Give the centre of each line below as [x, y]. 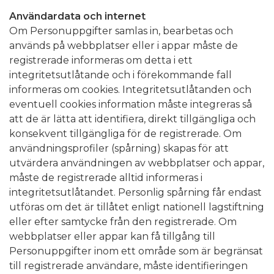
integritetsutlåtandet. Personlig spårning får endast [135, 192]
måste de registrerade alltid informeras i [106, 177]
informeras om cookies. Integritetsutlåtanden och [130, 89]
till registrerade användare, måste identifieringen [128, 265]
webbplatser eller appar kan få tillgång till [112, 236]
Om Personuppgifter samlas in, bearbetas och [121, 31]
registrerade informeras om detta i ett [101, 60]
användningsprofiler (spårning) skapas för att [119, 148]
